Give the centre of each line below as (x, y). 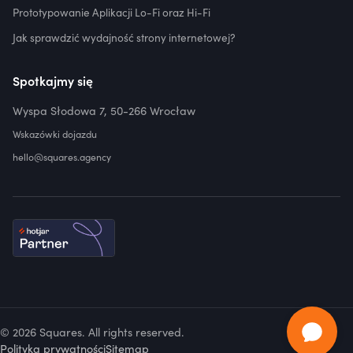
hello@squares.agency (62, 157)
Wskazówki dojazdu (55, 134)
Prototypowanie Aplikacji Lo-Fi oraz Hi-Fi (111, 13)
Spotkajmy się (53, 81)
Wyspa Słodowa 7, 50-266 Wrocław (104, 111)
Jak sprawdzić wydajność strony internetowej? (124, 38)
